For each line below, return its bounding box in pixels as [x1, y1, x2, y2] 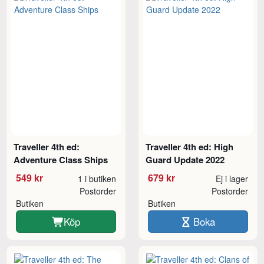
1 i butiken [77, 172, 116, 184]
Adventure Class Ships [14, 153, 108, 166]
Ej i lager [215, 172, 248, 184]
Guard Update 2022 [146, 153, 225, 166]
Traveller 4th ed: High [146, 140, 234, 153]
